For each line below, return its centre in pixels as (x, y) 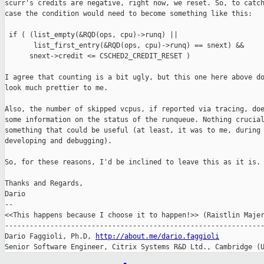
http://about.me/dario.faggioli (157, 237)
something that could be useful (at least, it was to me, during (133, 131)
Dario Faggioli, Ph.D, (50, 237)
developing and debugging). (58, 141)
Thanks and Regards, (44, 184)
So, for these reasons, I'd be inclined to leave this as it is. (133, 162)
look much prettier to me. (56, 88)
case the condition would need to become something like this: (128, 14)
